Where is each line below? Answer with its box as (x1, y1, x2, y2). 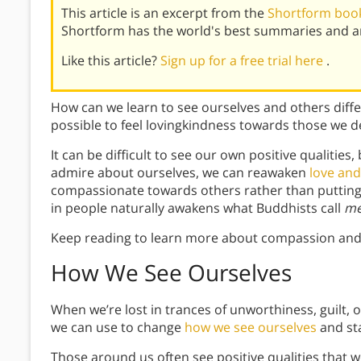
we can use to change (51, 318, 185, 337)
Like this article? (61, 52, 160, 70)
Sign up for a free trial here (160, 52, 326, 70)
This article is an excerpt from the (61, 4, 268, 23)
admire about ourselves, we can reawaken (51, 164, 309, 182)
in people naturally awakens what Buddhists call (51, 199, 344, 218)
